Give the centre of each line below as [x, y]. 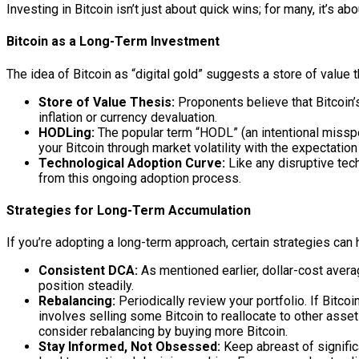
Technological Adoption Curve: [132, 163]
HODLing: [67, 132]
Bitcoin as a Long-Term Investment [113, 42]
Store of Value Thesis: [107, 102]
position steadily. [86, 286]
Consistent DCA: [88, 271]
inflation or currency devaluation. [128, 117]
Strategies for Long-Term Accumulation [129, 210]
